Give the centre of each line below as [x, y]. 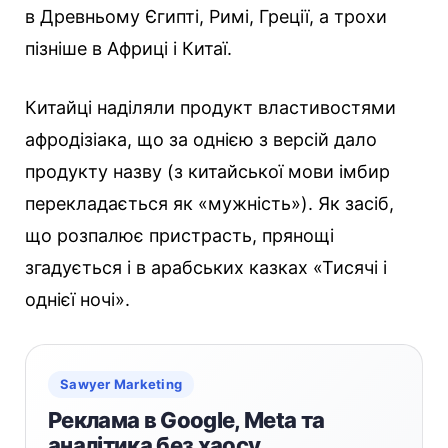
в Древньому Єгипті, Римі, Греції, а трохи [206, 17]
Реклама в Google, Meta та [186, 420]
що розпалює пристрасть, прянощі [179, 236]
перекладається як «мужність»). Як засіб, [209, 204]
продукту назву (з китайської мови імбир [207, 172]
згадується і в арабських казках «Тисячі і [206, 268]
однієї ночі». [77, 300]
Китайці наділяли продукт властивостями [210, 108]
